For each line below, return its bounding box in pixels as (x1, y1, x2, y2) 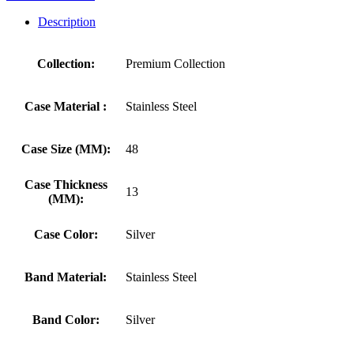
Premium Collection (126, 56, 225, 70)
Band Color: (32, 312, 100, 326)
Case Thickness (24, 177, 107, 191)
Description (38, 14, 96, 28)
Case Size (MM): (21, 141, 111, 156)
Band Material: (24, 269, 107, 284)
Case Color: (33, 227, 98, 241)
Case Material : (24, 99, 107, 113)
